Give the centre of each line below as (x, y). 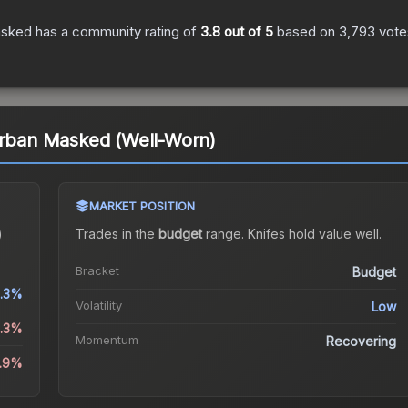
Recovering (362, 342)
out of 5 (247, 32)
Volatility (98, 306)
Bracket (97, 271)
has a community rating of (116, 32)
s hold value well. (330, 234)
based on (306, 32)
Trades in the (117, 234)
